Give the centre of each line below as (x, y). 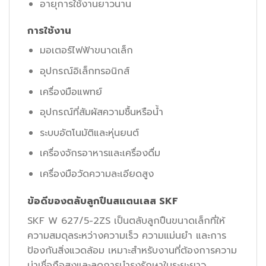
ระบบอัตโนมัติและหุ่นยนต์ (89, 133)
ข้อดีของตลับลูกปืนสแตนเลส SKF (103, 201)
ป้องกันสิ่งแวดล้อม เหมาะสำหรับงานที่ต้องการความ (132, 250)
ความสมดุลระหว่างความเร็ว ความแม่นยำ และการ (127, 235)
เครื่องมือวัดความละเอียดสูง (96, 174)
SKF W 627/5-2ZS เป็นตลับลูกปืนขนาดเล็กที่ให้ (126, 221)
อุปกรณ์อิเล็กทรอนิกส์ (84, 71)
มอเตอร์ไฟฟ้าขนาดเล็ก (86, 51)
